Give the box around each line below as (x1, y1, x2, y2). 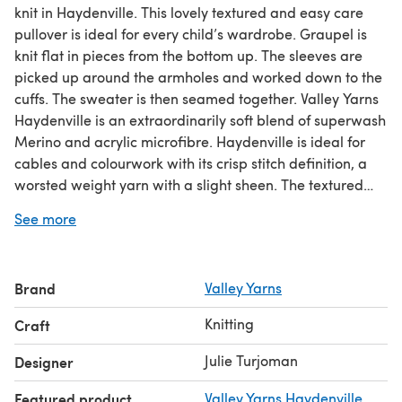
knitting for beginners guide (76, 217, 257, 237)
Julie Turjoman (205, 350, 298, 370)
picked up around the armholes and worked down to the (14, 66, 382, 86)
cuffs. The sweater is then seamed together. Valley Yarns (14, 88, 379, 108)
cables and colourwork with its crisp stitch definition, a (14, 153, 367, 172)
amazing (14, 217, 76, 237)
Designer (14, 351, 74, 372)
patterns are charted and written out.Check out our (14, 196, 346, 215)
